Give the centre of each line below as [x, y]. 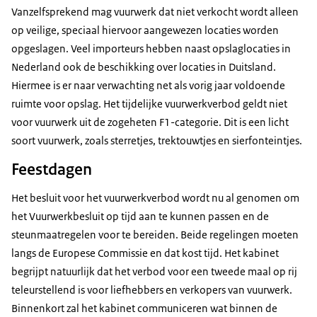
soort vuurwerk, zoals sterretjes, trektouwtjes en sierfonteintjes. [157, 141]
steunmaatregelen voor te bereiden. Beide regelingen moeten [155, 235]
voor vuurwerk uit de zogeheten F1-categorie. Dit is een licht [150, 122]
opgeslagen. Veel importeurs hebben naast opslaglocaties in [151, 49]
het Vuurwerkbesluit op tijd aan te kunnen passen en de [140, 217]
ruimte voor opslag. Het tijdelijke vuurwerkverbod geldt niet [149, 104]
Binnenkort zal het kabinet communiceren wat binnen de [144, 309]
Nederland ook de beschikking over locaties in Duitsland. [144, 67]
